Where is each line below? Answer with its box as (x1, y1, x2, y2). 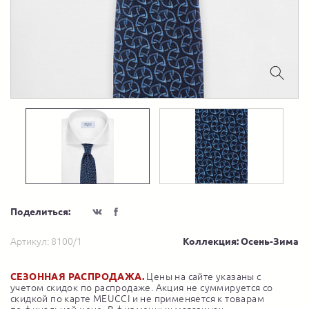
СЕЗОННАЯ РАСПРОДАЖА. (10, 271, 144, 283)
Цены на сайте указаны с (144, 271, 261, 283)
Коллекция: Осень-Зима (183, 236, 299, 248)
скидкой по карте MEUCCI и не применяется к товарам (10, 293, 264, 305)
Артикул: (10, 236, 51, 248)
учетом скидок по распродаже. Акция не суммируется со (10, 282, 273, 294)
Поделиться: (10, 206, 70, 218)
